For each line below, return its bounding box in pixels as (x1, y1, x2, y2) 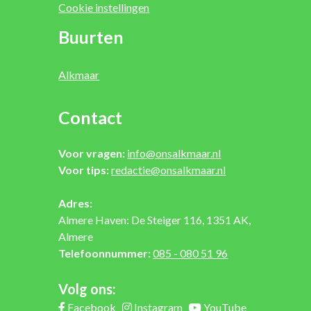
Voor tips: (58, 163, 110, 177)
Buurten (58, 26, 124, 48)
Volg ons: (58, 280, 117, 298)
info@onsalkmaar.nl (127, 146, 221, 160)
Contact (58, 107, 123, 128)
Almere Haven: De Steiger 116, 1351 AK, (58, 213, 251, 227)
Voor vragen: (58, 146, 126, 160)
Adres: (58, 196, 93, 210)
